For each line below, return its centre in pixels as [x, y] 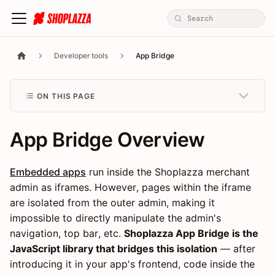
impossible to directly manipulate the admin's [115, 218]
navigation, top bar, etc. [67, 234]
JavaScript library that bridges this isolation [114, 249]
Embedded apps [48, 172]
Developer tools [81, 56]
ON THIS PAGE [66, 96]
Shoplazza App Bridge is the [191, 234]
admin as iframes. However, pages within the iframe [130, 188]
